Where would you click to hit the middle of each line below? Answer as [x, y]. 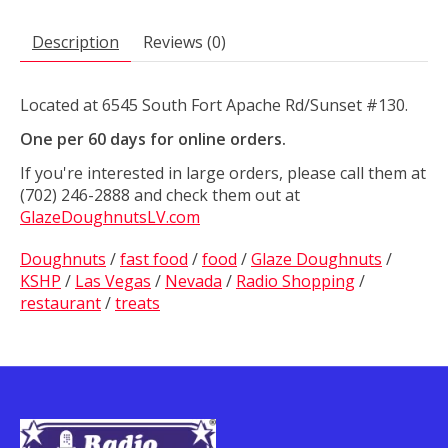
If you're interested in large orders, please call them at [223, 172]
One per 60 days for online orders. [153, 138]
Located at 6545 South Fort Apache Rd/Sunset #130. [214, 104]
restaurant [60, 302]
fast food [154, 258]
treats [137, 302]
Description [75, 41]
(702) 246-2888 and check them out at [160, 194]
